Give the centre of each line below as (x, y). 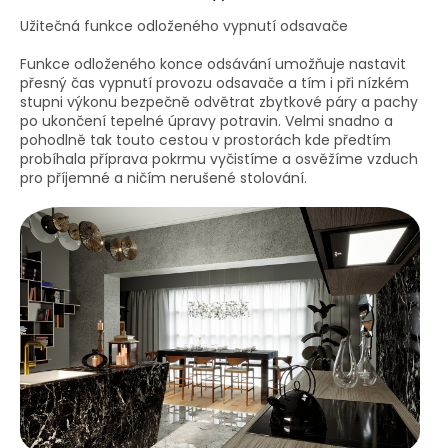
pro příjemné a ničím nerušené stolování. (163, 177)
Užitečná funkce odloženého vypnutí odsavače (184, 25)
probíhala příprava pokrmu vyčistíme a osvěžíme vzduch (219, 158)
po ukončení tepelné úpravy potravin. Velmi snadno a (206, 120)
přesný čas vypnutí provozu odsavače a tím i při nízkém (214, 82)
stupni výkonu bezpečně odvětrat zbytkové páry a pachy (219, 101)
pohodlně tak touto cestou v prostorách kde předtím (205, 139)
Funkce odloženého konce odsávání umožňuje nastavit (213, 63)
